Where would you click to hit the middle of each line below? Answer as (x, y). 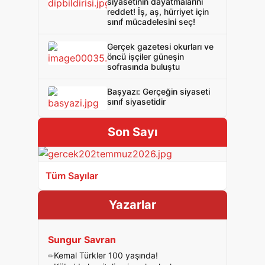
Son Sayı (132, 132)
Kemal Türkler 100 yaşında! (106, 255)
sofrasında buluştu (143, 67)
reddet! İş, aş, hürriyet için (158, 12)
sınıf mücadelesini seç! (151, 22)
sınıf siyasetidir (136, 101)
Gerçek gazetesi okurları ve (160, 46)
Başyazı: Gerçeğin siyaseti (159, 91)
